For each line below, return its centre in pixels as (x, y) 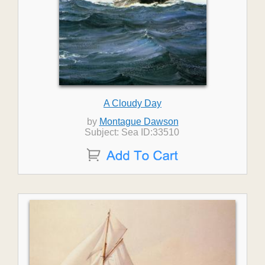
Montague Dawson (139, 122)
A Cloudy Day (132, 103)
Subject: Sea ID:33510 (132, 132)
